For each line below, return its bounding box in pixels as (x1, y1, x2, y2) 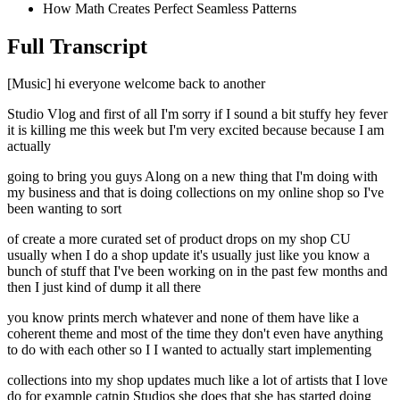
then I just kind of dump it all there (7, 279, 201, 296)
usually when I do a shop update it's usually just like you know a (7, 247, 370, 263)
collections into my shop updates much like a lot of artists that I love (7, 372, 387, 388)
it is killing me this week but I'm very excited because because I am (7, 122, 384, 138)
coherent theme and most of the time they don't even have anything (7, 326, 383, 342)
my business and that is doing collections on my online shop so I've (7, 185, 384, 201)
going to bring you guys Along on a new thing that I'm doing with (7, 169, 378, 185)
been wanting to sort (7, 201, 121, 217)
